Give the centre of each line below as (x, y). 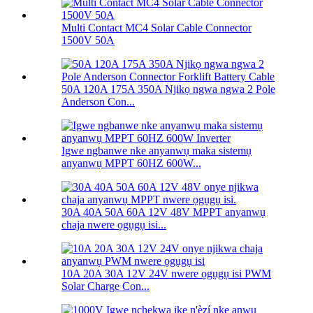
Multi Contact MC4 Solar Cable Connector (156, 28)
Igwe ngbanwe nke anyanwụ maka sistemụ (156, 151)
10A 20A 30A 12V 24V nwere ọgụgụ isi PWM (166, 274)
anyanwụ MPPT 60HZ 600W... (131, 163)
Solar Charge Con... (105, 286)
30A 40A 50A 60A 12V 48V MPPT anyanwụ (163, 212)
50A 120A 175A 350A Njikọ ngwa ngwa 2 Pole (168, 89)
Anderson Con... (98, 102)
